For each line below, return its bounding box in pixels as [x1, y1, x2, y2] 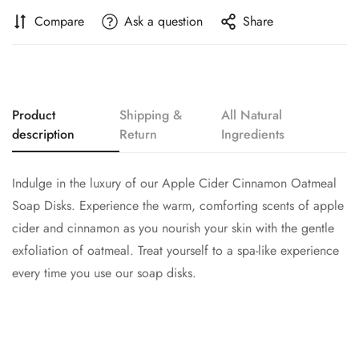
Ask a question [124, 12, 203, 31]
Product [12, 106, 55, 125]
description [12, 125, 75, 144]
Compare [34, 12, 84, 31]
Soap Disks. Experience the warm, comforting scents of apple [12, 196, 344, 216]
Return [119, 125, 158, 144]
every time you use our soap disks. [12, 264, 196, 283]
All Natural [221, 106, 283, 125]
